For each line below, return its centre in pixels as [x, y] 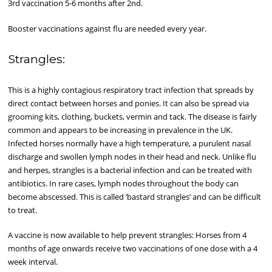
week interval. [34, 262]
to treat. [23, 210]
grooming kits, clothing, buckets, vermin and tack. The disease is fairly [133, 116]
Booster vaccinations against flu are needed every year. [107, 28]
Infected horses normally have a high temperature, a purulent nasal [130, 143]
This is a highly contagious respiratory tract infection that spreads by [131, 90]
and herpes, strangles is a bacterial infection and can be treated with [130, 170]
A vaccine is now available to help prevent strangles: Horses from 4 [127, 235]
